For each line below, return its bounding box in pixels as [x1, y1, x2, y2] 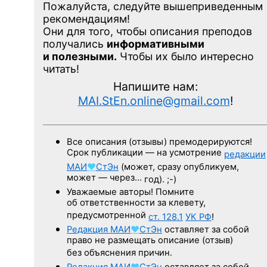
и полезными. [43, 49, 117, 63]
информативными [107, 37, 204, 50]
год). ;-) [144, 173, 176, 185]
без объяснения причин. [67, 247, 172, 260]
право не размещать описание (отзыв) [67, 234, 233, 247]
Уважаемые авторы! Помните [67, 186, 194, 197]
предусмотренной [67, 209, 148, 222]
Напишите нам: [113, 79, 198, 94]
